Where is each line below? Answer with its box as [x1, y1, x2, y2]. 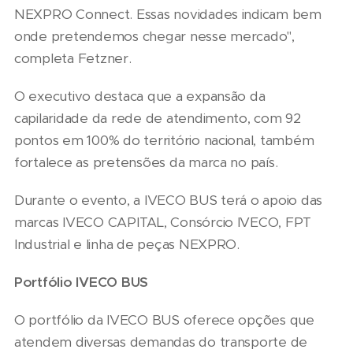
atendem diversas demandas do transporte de [14, 333, 308, 351]
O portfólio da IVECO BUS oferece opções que [14, 311, 314, 329]
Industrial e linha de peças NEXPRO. [14, 236, 240, 254]
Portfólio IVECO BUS [14, 273, 149, 292]
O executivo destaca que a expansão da [14, 87, 266, 106]
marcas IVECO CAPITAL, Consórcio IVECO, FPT [14, 214, 312, 232]
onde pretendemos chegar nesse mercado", [14, 28, 295, 46]
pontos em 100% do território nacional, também [14, 132, 314, 150]
